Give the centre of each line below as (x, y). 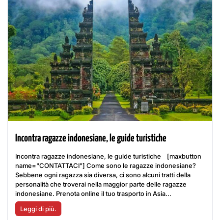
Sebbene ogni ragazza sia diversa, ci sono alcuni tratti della (103, 175)
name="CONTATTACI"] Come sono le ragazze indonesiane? (106, 165)
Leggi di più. (38, 209)
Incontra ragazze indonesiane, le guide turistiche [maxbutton (108, 156)
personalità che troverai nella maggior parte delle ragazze (101, 184)
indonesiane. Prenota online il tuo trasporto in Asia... (93, 193)
